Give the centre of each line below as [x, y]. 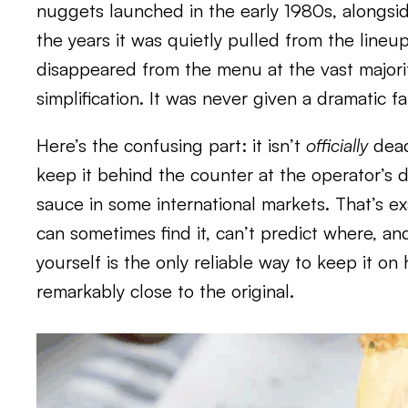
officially [337, 145]
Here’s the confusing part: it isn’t [171, 145]
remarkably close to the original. [165, 291]
